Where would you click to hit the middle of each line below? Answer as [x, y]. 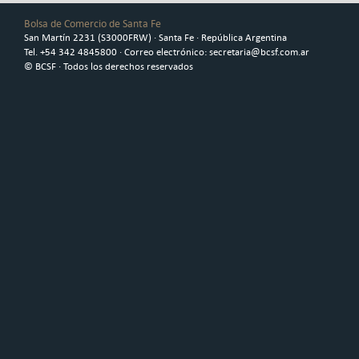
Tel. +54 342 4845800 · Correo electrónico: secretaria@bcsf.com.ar [167, 52]
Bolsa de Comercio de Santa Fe [93, 24]
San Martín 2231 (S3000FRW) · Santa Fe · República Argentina [155, 38]
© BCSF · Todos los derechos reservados [109, 67]
